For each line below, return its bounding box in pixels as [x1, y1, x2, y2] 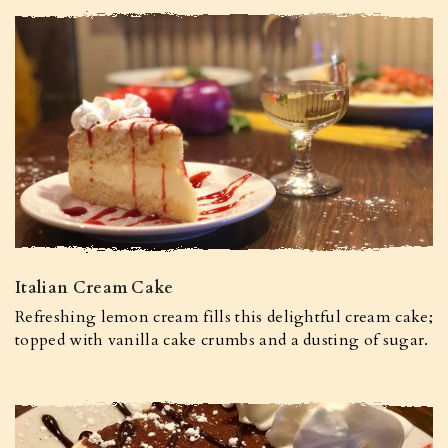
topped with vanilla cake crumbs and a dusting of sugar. [15, 329, 429, 351]
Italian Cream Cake [15, 277, 174, 299]
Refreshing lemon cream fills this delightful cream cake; [15, 306, 433, 328]
